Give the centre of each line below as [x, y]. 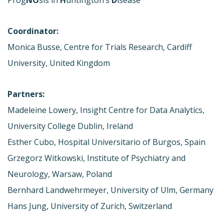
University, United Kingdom [59, 63]
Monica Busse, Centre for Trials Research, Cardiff [100, 47]
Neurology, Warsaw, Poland [60, 174]
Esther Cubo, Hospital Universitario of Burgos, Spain [106, 142]
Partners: [26, 94]
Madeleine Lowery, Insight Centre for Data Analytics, [106, 110]
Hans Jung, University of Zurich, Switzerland [90, 206]
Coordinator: [33, 31]
